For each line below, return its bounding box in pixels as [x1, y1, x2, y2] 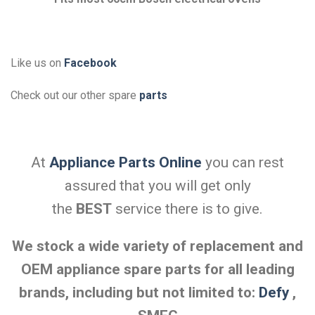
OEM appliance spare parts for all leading [20, 261, 295, 278]
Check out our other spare [11, 88, 139, 102]
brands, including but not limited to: [19, 284, 259, 302]
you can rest [202, 153, 284, 171]
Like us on [11, 56, 64, 70]
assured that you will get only [64, 176, 251, 194]
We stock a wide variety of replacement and [12, 238, 303, 255]
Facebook [64, 56, 117, 70]
